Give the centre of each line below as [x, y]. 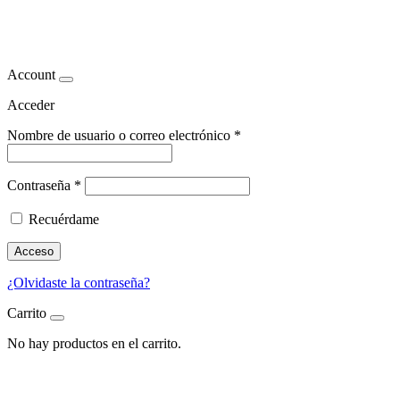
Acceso [34, 251]
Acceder [31, 104]
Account [31, 74]
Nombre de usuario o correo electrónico [121, 135]
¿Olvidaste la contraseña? [79, 282]
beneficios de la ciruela [146, 31]
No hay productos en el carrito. [94, 343]
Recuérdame [64, 219]
